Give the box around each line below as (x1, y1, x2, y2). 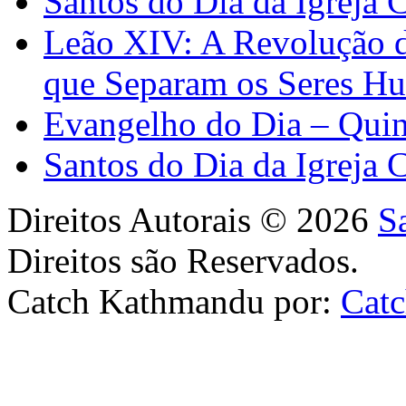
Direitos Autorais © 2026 (7, 199, 378, 239)
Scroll (6, 320, 40, 336)
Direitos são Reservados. (7, 240, 359, 280)
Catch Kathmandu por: (7, 281, 341, 321)
